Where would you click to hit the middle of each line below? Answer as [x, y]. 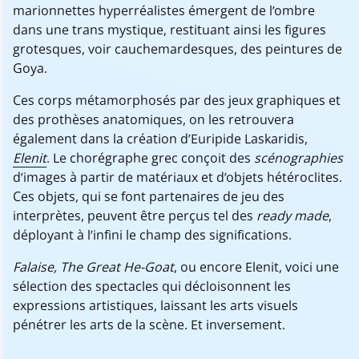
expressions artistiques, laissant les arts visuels [155, 305]
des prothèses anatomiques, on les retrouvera [153, 119]
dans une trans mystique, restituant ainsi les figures [169, 30]
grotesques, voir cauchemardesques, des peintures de [177, 49]
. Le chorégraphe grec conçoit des [150, 158]
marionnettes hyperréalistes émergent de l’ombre [164, 10]
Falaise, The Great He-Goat [93, 267]
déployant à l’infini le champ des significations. [152, 235]
